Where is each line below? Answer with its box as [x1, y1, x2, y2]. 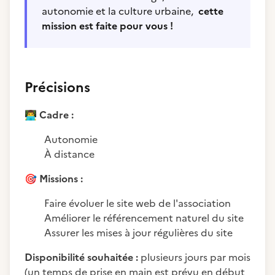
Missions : [37, 171, 83, 186]
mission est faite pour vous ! [42, 18, 173, 33]
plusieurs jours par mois [138, 250, 250, 265]
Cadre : [37, 107, 74, 122]
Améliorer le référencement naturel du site [44, 211, 244, 225]
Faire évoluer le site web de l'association [44, 196, 231, 211]
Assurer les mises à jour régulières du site [44, 225, 233, 240]
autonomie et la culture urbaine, [42, 4, 198, 18]
